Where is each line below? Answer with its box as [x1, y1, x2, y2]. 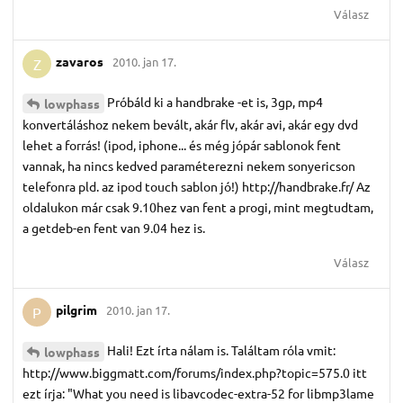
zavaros [56, 53, 103, 70]
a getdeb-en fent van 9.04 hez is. [22, 219, 205, 236]
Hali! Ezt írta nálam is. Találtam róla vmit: [107, 341, 336, 358]
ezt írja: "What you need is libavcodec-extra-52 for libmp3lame [22, 384, 374, 401]
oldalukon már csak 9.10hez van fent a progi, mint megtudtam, [22, 198, 373, 215]
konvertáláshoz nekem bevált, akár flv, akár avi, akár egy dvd [22, 115, 358, 132]
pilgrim [56, 301, 97, 318]
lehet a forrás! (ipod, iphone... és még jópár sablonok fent [22, 136, 341, 153]
